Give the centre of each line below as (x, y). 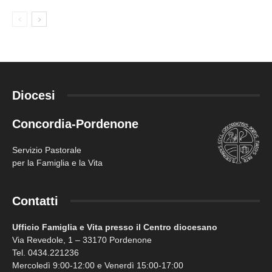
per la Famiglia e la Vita (57, 162)
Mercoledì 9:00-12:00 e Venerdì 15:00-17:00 (98, 265)
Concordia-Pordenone (75, 124)
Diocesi (34, 95)
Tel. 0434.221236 (46, 252)
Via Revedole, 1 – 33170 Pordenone (82, 240)
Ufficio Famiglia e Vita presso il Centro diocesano (115, 227)
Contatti (35, 201)
